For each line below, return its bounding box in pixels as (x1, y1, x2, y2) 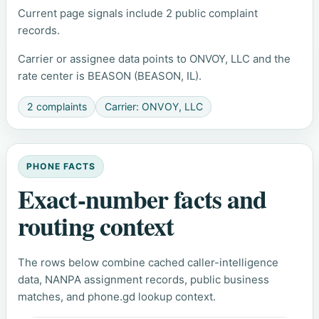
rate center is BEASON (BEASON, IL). (18, 68, 202, 83)
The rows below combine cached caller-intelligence (18, 255, 278, 269)
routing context (18, 207, 174, 245)
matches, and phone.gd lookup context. (18, 289, 216, 303)
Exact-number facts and (18, 180, 267, 218)
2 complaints (26, 100, 87, 113)
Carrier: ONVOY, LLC (104, 100, 203, 113)
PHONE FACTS (26, 161, 95, 172)
